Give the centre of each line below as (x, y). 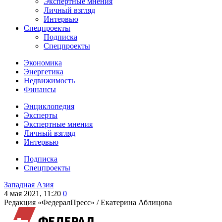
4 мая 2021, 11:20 (32, 194)
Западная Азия (29, 185)
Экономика (43, 63)
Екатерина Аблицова (136, 202)
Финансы (40, 89)
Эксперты (41, 115)
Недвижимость (49, 81)
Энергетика (44, 72)
